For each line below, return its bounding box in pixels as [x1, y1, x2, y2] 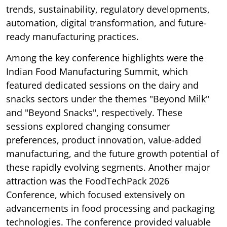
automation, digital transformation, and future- [6, 16, 207, 29]
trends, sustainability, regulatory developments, [6, 3, 210, 15]
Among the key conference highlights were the [6, 51, 204, 64]
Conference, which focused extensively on [6, 188, 185, 201]
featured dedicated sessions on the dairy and [6, 79, 199, 91]
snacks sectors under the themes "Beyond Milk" [6, 92, 209, 105]
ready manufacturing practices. [6, 30, 139, 43]
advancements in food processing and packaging [6, 202, 215, 214]
